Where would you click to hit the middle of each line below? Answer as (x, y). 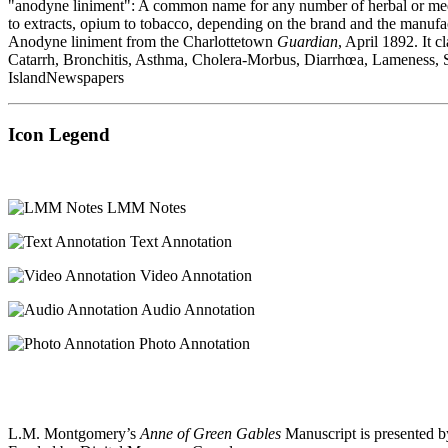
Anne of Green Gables (210, 433)
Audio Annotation (196, 309)
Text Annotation (179, 241)
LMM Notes (144, 207)
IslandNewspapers (66, 78)
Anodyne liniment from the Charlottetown (142, 42)
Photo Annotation (192, 343)
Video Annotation (194, 275)
